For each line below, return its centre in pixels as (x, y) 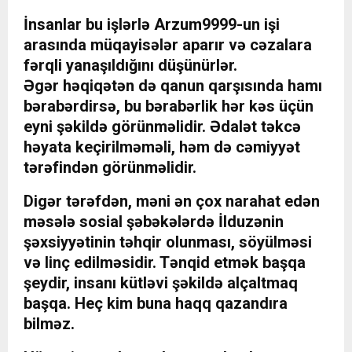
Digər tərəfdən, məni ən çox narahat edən (172, 202)
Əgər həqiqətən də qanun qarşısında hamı (173, 86)
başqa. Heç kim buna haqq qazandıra (156, 304)
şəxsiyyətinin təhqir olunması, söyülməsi (168, 242)
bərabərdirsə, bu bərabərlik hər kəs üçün (169, 106)
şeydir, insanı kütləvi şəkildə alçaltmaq (161, 283)
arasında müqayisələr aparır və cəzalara (168, 45)
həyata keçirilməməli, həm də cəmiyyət (162, 147)
